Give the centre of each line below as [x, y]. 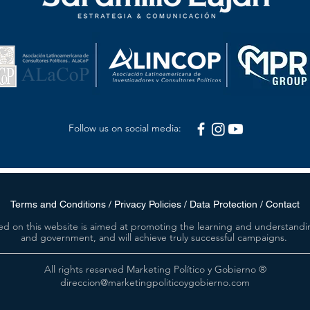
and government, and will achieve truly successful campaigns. [154, 238]
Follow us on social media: [125, 128]
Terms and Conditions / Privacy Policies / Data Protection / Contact [155, 204]
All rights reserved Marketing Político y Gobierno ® [155, 270]
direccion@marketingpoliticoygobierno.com [155, 283]
